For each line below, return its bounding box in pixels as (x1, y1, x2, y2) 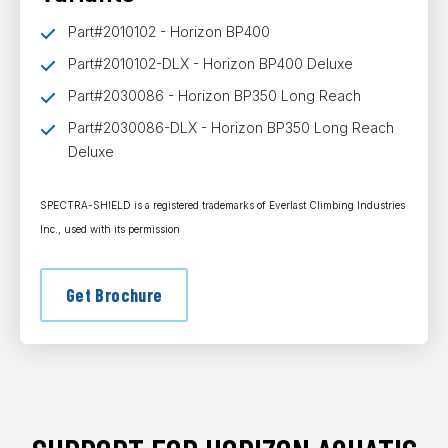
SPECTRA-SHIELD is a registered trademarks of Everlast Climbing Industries (40, 199, 405, 211)
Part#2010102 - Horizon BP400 (68, 23, 270, 40)
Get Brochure (66, 284, 163, 306)
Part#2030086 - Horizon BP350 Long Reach (68, 87, 361, 104)
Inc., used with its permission (40, 223, 180, 235)
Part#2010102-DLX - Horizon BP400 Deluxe (68, 55, 353, 72)
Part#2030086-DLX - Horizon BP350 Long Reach (68, 119, 394, 136)
